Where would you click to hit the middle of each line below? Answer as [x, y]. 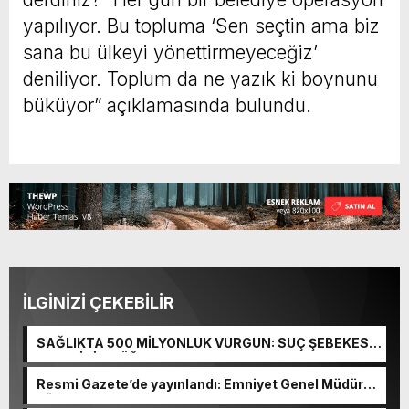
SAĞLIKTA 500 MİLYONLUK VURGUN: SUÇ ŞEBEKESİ [204, 343]
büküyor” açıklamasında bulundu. [167, 106]
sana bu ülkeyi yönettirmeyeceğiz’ [170, 53]
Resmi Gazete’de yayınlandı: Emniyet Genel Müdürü [204, 384]
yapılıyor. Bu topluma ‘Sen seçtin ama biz [201, 26]
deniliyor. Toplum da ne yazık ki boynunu [200, 79]
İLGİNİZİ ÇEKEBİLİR [99, 303]
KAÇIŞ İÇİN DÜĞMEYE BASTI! [130, 359]
